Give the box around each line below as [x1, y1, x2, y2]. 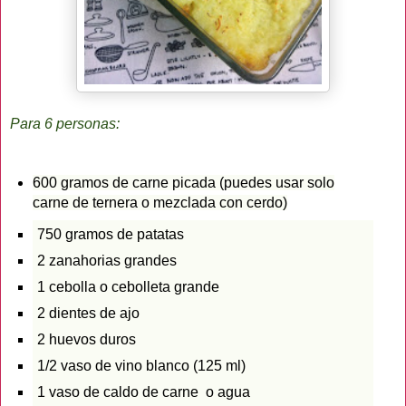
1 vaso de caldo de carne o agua [36, 383, 250, 400]
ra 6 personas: [28, 115, 120, 131]
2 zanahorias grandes [36, 252, 180, 268]
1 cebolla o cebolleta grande [36, 278, 223, 295]
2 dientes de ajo [36, 304, 143, 321]
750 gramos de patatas [36, 226, 184, 242]
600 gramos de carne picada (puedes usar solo [32, 174, 334, 190]
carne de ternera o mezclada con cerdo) [32, 194, 287, 210]
